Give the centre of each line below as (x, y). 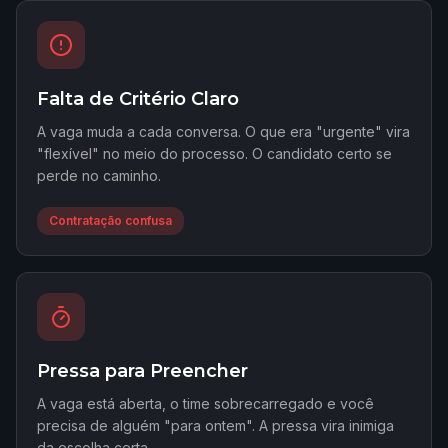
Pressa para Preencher (142, 371)
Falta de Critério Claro (138, 99)
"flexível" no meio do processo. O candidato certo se (214, 153)
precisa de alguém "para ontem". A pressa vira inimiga (215, 425)
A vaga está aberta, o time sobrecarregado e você (205, 403)
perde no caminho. (99, 175)
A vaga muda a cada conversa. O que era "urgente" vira (223, 131)
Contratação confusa (110, 220)
